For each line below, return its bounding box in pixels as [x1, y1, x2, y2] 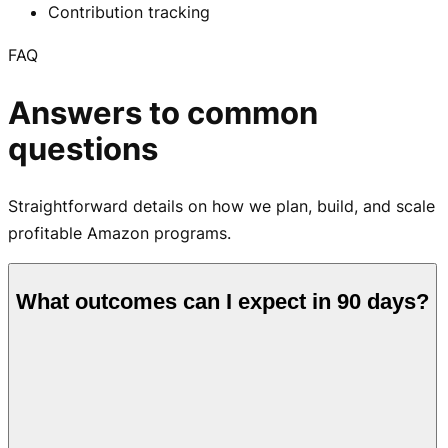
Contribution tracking [48, 2, 210, 23]
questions [8, 130, 158, 169]
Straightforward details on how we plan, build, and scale [8, 196, 435, 217]
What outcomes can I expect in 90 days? [16, 288, 429, 314]
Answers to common [8, 94, 318, 133]
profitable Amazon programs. [8, 223, 231, 244]
